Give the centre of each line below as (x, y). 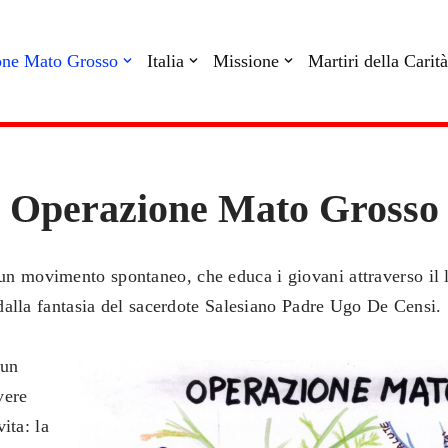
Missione (246, 61)
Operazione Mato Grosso (224, 208)
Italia (165, 61)
